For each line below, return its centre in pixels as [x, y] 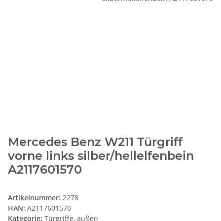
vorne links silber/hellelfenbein [101, 156]
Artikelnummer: [35, 198]
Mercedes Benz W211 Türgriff [95, 142]
